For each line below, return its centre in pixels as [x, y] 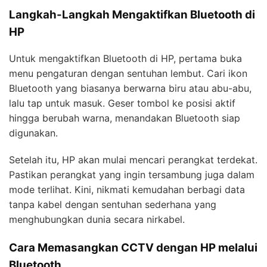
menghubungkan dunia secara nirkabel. [97, 220]
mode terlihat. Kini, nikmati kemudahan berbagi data [127, 190]
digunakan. [33, 133]
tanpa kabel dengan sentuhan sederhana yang [113, 205]
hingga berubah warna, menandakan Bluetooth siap [125, 118]
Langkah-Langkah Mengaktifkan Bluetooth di [132, 14]
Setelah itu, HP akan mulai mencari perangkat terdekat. [133, 160]
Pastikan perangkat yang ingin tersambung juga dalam [132, 175]
